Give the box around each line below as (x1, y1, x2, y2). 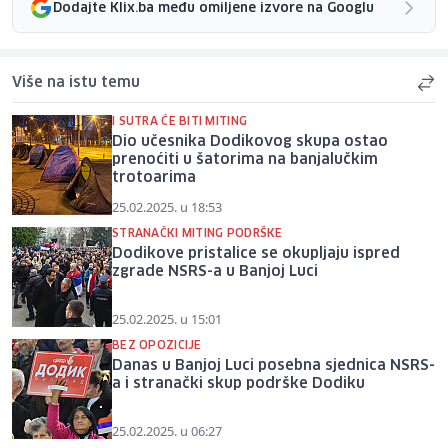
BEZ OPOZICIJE (112, 340, 202, 352)
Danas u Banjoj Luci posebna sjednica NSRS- (112, 359, 435, 374)
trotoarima (112, 171, 196, 186)
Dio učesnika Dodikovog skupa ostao (112, 135, 388, 150)
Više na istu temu (12, 76, 140, 91)
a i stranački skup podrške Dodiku (112, 377, 365, 392)
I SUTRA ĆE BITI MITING (112, 116, 248, 128)
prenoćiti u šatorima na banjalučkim (112, 153, 378, 168)
